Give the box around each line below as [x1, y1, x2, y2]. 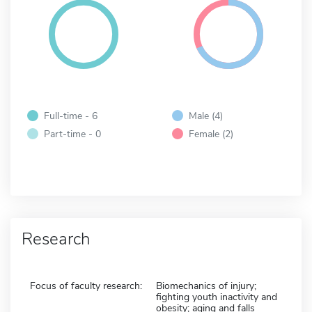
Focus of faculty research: [30, 279, 142, 292]
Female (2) [189, 126, 233, 141]
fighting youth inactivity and [156, 290, 277, 304]
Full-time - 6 [44, 108, 97, 123]
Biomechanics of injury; [156, 279, 256, 292]
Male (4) [189, 108, 223, 123]
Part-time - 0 [44, 126, 101, 141]
